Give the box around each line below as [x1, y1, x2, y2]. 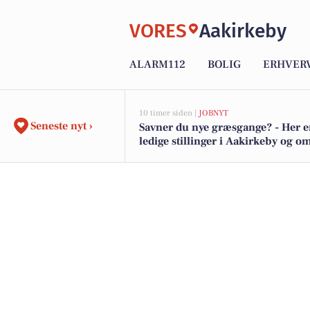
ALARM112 [129, 57, 185, 72]
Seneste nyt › [30, 119, 93, 133]
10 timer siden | [139, 108, 199, 118]
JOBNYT [199, 108, 228, 118]
